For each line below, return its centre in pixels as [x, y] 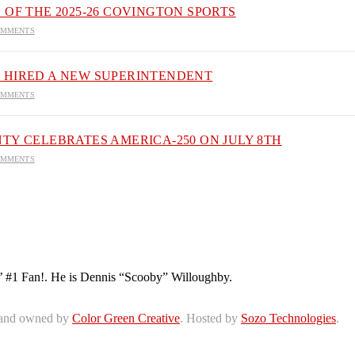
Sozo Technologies [288, 319]
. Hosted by [210, 319]
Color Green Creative [126, 319]
